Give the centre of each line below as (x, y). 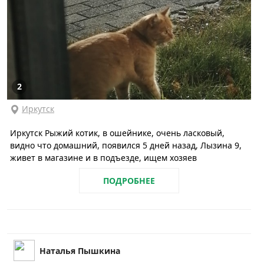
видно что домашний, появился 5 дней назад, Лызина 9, (126, 145)
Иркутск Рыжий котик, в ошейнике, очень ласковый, (117, 133)
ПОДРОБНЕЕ (129, 180)
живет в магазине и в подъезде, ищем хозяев (103, 157)
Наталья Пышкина (80, 250)
